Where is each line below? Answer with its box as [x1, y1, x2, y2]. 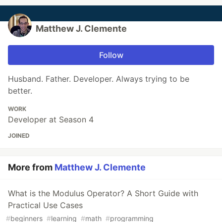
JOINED [8, 132, 30, 140]
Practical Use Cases [8, 200, 83, 211]
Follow [99, 50, 123, 60]
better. [8, 86, 32, 96]
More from [8, 162, 55, 173]
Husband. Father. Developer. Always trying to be [8, 74, 189, 84]
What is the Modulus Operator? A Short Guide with [8, 188, 198, 199]
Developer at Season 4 [8, 114, 94, 125]
